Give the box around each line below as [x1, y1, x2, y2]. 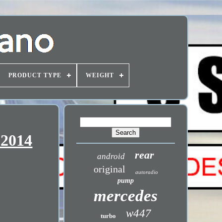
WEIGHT [85, 72, 114, 79]
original [93, 164, 125, 174]
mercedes [94, 187, 158, 205]
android [97, 152, 125, 161]
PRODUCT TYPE [8, 72, 61, 79]
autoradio [135, 169, 158, 175]
